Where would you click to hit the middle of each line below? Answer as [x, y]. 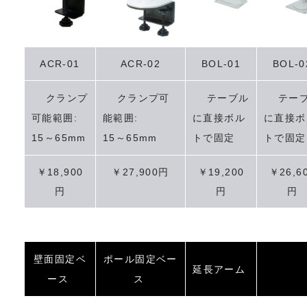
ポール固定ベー [140, 259]
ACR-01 [60, 63]
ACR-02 [140, 63]
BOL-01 [221, 63]
